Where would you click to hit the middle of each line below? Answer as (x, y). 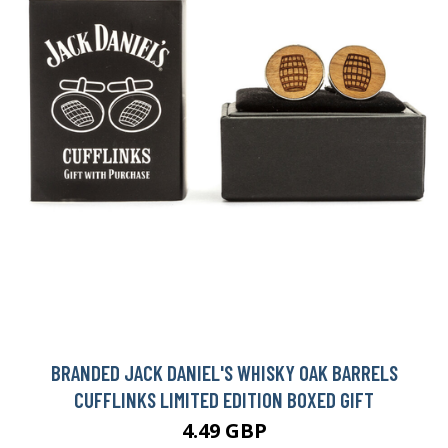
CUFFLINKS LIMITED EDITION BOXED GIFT (224, 400)
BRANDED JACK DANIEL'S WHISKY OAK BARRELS (224, 373)
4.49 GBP (224, 431)
